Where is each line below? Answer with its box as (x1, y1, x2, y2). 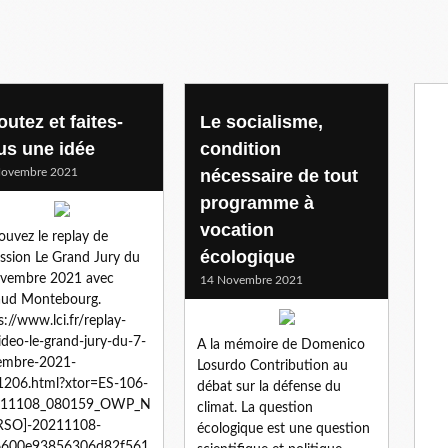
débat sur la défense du (197, 379, 341, 394)
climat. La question (197, 400, 313, 415)
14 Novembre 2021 (200, 273, 303, 286)
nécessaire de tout (200, 165, 358, 186)
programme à (200, 192, 314, 213)
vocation (200, 219, 274, 240)
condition (200, 138, 281, 159)
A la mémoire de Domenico (197, 337, 365, 352)
